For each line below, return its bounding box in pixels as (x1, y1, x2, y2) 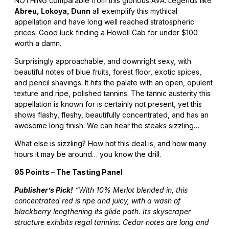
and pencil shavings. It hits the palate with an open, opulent (14, 78, 213, 87)
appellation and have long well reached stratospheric (14, 17, 194, 26)
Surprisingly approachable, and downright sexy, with (14, 57, 191, 65)
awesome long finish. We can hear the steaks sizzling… (14, 121, 199, 130)
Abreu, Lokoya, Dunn (14, 7, 90, 15)
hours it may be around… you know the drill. (14, 150, 161, 158)
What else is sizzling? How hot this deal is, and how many (14, 139, 207, 148)
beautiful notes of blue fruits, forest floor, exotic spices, (14, 67, 201, 76)
